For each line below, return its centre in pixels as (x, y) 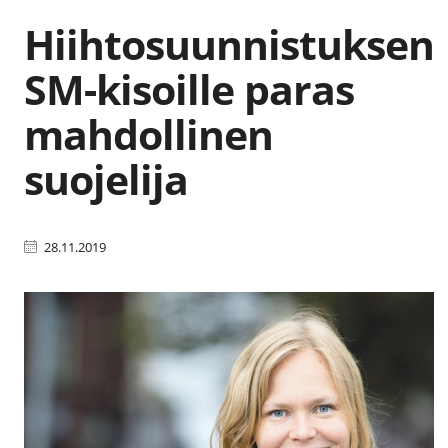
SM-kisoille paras (189, 88)
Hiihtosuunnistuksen (229, 43)
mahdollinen (149, 133)
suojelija (106, 178)
